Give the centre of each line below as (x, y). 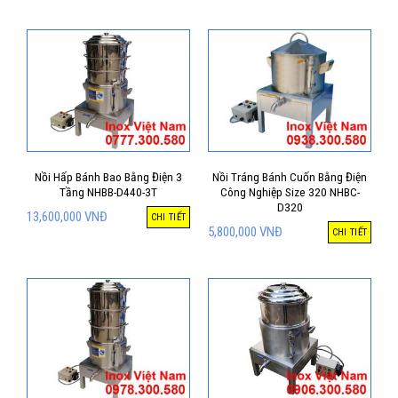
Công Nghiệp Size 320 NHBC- (290, 191)
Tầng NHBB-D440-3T (108, 191)
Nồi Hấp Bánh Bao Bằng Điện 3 (108, 176)
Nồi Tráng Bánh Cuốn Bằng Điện (290, 176)
